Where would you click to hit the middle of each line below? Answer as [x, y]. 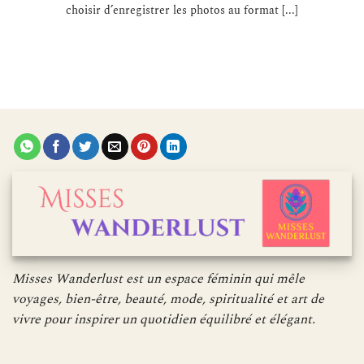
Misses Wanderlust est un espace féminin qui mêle [158, 278]
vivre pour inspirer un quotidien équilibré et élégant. [164, 319]
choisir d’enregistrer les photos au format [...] [182, 10]
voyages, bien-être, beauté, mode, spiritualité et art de [168, 299]
